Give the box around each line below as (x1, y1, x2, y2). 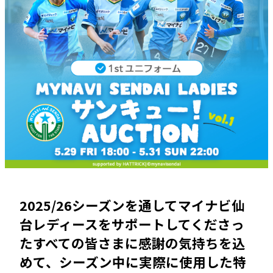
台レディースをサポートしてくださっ (19, 214, 244, 234)
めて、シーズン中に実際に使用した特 (19, 252, 246, 272)
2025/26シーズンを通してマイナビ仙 (19, 196, 245, 215)
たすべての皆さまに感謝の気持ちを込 (19, 233, 246, 253)
